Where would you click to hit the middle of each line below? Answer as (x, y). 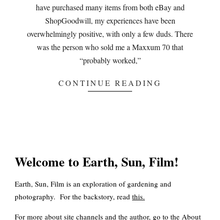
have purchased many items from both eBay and (110, 7)
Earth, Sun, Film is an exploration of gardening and (93, 184)
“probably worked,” (110, 60)
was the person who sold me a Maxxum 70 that (110, 47)
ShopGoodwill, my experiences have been (110, 20)
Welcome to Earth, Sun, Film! (97, 162)
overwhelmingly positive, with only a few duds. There (110, 34)
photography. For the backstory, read (73, 197)
